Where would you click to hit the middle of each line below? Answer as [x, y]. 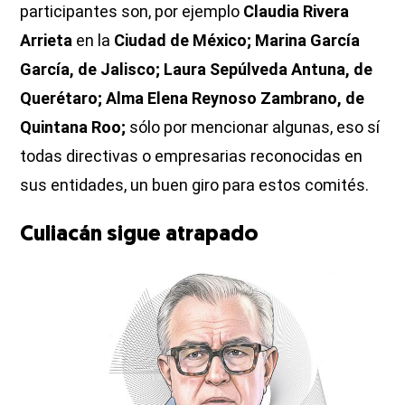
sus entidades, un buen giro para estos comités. [195, 184]
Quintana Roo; [73, 127]
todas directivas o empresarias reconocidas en [192, 155]
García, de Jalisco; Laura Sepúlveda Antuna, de [197, 69]
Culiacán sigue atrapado [140, 235]
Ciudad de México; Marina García [237, 40]
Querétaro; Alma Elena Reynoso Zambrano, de [193, 98]
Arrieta [47, 40]
